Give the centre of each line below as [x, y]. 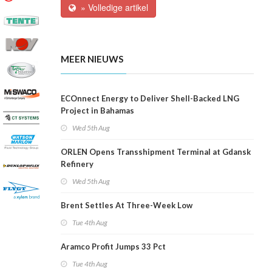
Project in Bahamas [97, 111]
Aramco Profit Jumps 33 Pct [113, 247]
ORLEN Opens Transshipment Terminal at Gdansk [156, 152]
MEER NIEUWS [92, 59]
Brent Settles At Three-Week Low [127, 206]
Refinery [77, 164]
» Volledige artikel [112, 8]
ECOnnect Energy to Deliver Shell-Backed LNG [150, 99]
